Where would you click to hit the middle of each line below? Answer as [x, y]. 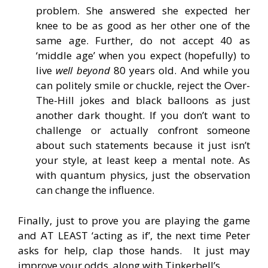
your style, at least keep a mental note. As [143, 160]
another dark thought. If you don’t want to [143, 115]
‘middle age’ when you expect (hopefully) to [143, 56]
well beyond [83, 71]
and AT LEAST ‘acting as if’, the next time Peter [134, 235]
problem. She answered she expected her [143, 11]
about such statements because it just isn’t [143, 145]
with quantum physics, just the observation [143, 175]
